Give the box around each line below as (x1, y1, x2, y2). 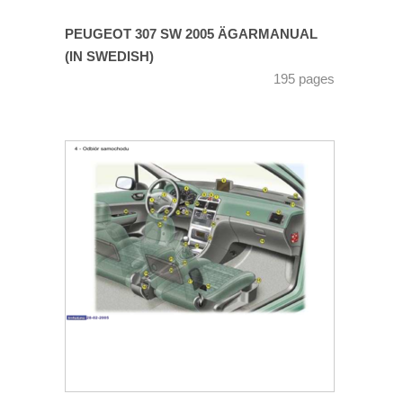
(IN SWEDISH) (65, 49, 154, 65)
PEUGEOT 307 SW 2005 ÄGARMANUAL (65, 27, 318, 42)
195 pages (273, 72, 335, 87)
